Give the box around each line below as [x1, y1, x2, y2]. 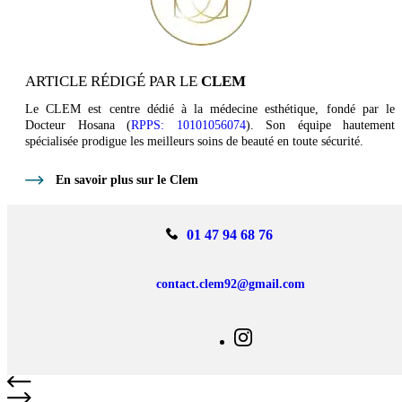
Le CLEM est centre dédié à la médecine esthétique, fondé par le [25, 102, 395, 117]
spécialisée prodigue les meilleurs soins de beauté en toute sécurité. [25, 135, 363, 149]
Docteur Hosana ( [25, 118, 131, 133]
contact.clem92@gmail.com [155, 277, 305, 292]
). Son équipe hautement [245, 118, 395, 133]
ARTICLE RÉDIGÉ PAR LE [25, 73, 201, 91]
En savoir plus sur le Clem [56, 173, 198, 188]
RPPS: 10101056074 [131, 118, 246, 133]
